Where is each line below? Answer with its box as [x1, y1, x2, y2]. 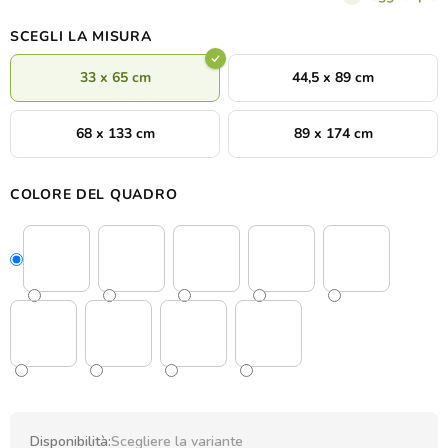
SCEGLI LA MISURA [10, 27, 152, 47]
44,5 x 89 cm [292, 68, 374, 88]
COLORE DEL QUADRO [10, 185, 178, 205]
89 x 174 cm [293, 124, 373, 144]
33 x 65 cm [79, 68, 151, 88]
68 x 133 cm [75, 124, 155, 144]
